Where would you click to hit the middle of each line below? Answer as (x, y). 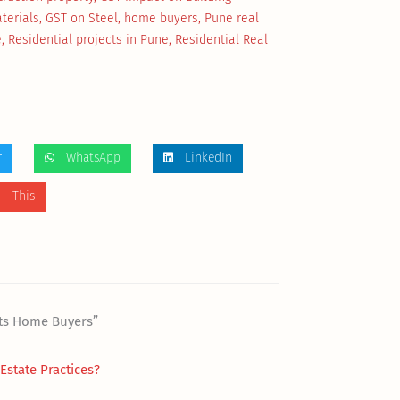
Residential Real (222, 39)
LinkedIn (208, 158)
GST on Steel (82, 18)
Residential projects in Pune (89, 39)
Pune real (232, 18)
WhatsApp (93, 158)
